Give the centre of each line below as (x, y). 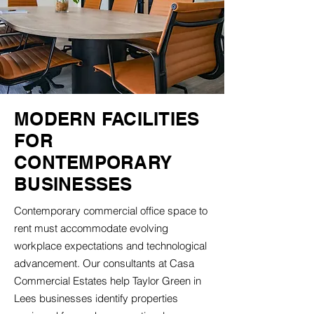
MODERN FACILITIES (107, 119)
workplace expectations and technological (110, 246)
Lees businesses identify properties (96, 298)
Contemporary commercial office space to (111, 211)
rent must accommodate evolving (91, 228)
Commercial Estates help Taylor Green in (108, 281)
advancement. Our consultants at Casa (104, 263)
